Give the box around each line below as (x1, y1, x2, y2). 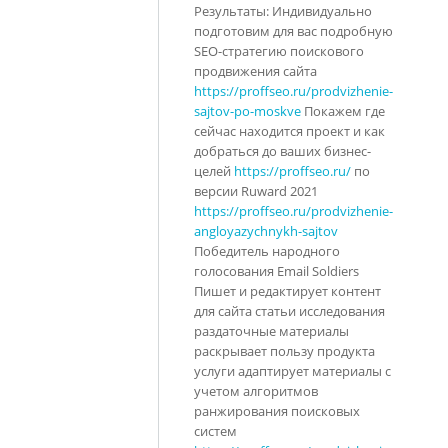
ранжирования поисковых (194, 401, 360, 420)
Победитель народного (194, 241, 340, 260)
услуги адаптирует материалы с (194, 361, 391, 380)
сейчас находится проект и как (194, 121, 385, 140)
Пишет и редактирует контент (194, 281, 381, 300)
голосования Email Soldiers (194, 261, 359, 280)
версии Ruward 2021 (194, 181, 318, 200)
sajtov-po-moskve (194, 101, 301, 120)
